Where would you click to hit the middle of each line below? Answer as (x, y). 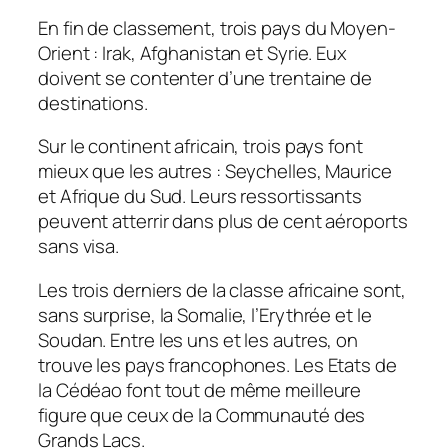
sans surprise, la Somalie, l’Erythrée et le (205, 314)
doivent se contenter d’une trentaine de (205, 77)
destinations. (93, 102)
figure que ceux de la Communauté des (202, 414)
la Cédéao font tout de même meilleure (200, 389)
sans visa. (79, 246)
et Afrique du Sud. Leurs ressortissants (200, 196)
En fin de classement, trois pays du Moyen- (217, 27)
